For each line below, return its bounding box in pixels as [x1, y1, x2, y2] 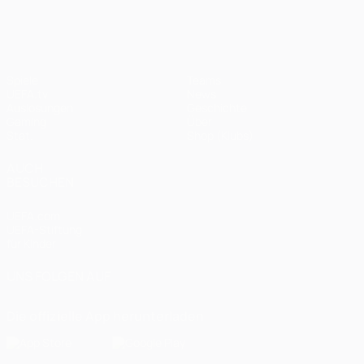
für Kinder [6, 236, 56, 252]
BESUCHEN [6, 173, 74, 192]
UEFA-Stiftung [6, 222, 82, 238]
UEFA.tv [6, 86, 48, 102]
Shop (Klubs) [187, 128, 253, 144]
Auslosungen [6, 100, 73, 116]
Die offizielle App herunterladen [6, 307, 204, 326]
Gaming [6, 114, 46, 130]
